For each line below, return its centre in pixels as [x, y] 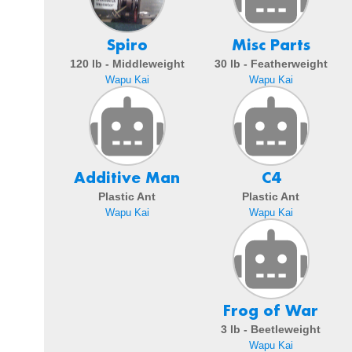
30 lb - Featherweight [271, 63]
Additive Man [127, 178]
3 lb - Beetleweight [271, 330]
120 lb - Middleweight [127, 63]
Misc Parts [271, 45]
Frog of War [271, 311]
